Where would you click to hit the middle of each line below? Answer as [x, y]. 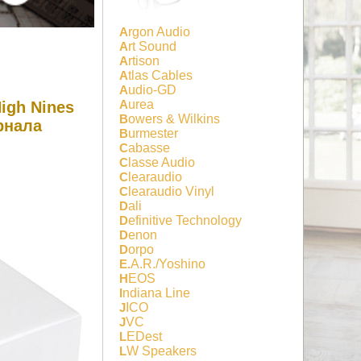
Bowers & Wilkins [174, 118]
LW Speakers [162, 351]
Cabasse [149, 147]
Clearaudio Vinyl [171, 191]
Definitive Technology [185, 220]
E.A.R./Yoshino [168, 263]
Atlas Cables [160, 75]
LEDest [144, 336]
